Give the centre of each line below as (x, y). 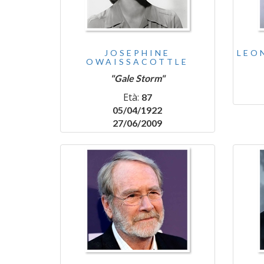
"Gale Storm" (137, 78)
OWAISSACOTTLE (138, 62)
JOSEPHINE (138, 53)
